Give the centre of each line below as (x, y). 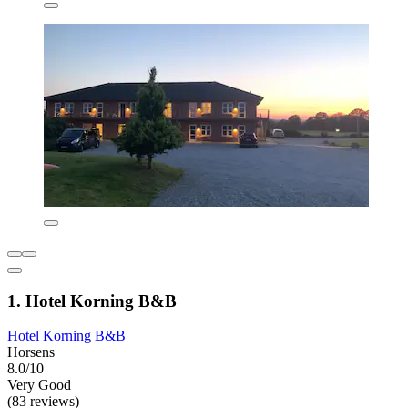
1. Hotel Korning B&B (92, 301)
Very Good (39, 385)
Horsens (31, 352)
